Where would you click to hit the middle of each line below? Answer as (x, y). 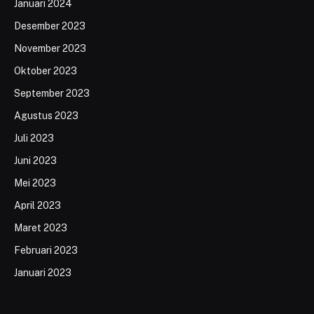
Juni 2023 (35, 160)
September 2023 (52, 93)
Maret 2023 (41, 227)
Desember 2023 (50, 26)
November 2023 (50, 48)
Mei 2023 (35, 183)
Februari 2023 (46, 250)
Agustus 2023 (46, 115)
